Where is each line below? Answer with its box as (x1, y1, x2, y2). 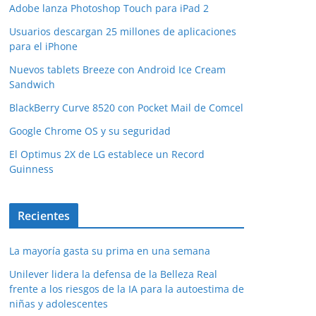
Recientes (18, 208, 71, 224)
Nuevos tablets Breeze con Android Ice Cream (9, 63, 226, 77)
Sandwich (9, 78, 55, 92)
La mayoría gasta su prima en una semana (9, 244, 210, 258)
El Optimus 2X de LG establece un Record (9, 147, 205, 162)
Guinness (9, 162, 54, 176)
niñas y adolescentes (9, 297, 108, 311)
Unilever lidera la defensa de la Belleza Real (9, 267, 217, 281)
